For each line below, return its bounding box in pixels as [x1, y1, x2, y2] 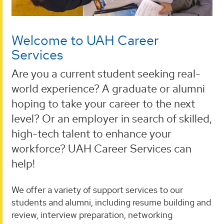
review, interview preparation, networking [11, 208, 172, 220]
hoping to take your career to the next [11, 96, 195, 110]
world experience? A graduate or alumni [11, 81, 205, 95]
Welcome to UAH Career [11, 31, 159, 49]
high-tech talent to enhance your [11, 126, 171, 140]
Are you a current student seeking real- [11, 66, 200, 80]
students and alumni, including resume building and [11, 196, 211, 208]
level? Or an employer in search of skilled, [11, 111, 212, 125]
